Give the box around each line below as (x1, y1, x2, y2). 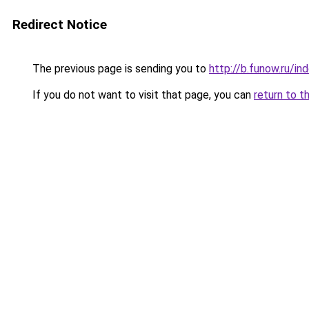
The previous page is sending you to (30, 62, 209, 75)
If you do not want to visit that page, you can (30, 88, 254, 101)
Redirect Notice (12, 17, 107, 32)
